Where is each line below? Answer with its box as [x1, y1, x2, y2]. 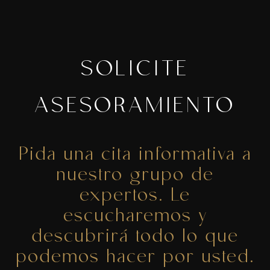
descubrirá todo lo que [31, 224, 239, 251]
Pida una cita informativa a [18, 142, 252, 169]
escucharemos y [63, 204, 207, 230]
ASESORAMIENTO [34, 93, 236, 122]
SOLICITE [80, 56, 190, 86]
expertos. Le [80, 183, 190, 210]
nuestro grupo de [56, 163, 214, 189]
